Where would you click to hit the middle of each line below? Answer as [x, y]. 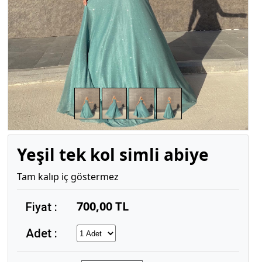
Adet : [41, 233]
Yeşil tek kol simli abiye [113, 154]
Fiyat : [41, 207]
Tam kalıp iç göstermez [68, 177]
